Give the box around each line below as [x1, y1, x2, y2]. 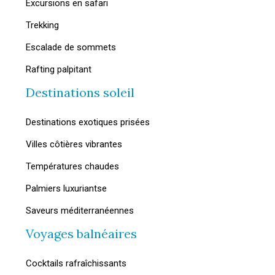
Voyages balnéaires [26, 226, 137, 241]
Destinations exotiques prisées [26, 117, 150, 128]
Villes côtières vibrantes [26, 139, 122, 150]
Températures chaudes [26, 161, 119, 172]
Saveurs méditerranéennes [26, 205, 134, 216]
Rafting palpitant [26, 64, 91, 75]
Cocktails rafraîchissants [26, 258, 126, 269]
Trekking [26, 20, 59, 31]
